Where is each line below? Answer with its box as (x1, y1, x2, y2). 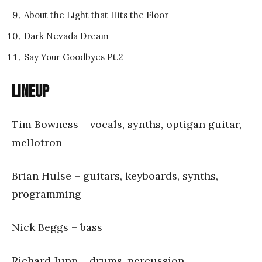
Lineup (12, 81, 49, 103)
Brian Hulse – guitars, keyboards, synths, (12, 169, 218, 183)
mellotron (12, 136, 62, 150)
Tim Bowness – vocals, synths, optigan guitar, (12, 118, 242, 132)
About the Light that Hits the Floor (24, 9, 168, 21)
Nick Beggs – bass (12, 220, 102, 235)
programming (12, 187, 81, 201)
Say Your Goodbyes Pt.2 (24, 51, 123, 63)
